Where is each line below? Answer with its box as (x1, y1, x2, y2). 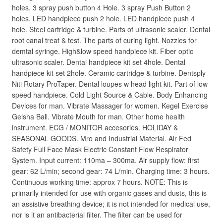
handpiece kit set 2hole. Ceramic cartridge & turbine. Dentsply (12, 68, 206, 78)
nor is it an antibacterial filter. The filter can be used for (12, 210, 182, 220)
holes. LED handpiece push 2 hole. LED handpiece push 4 (12, 13, 195, 23)
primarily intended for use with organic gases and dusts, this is (12, 188, 207, 198)
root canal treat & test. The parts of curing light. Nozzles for (12, 35, 197, 45)
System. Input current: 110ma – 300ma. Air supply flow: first (12, 155, 199, 165)
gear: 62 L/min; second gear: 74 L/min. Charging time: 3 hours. (12, 166, 210, 176)
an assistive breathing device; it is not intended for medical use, (12, 199, 210, 209)
